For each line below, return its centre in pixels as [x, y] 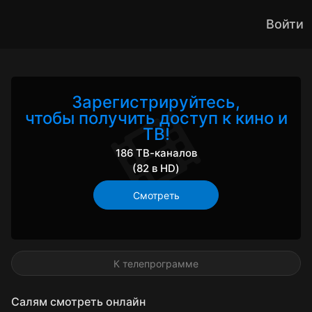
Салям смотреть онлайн [78, 302]
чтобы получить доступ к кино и [156, 118]
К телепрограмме [156, 264]
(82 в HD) [156, 168]
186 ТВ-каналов [156, 153]
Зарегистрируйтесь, [156, 102]
